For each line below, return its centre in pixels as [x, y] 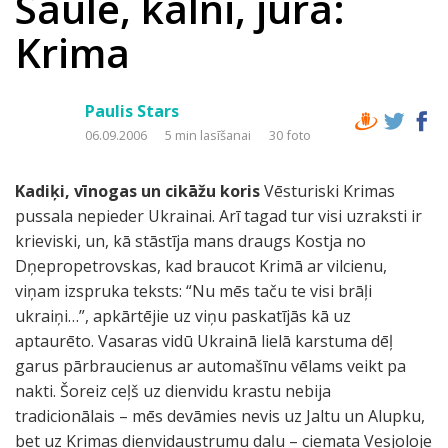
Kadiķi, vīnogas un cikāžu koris [137, 191]
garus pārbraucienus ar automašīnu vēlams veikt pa [210, 366]
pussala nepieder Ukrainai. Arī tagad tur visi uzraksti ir [218, 216]
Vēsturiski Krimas [327, 191]
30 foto [290, 135]
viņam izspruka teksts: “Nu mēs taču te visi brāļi [193, 291]
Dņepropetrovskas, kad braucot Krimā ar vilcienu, [201, 266]
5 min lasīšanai [209, 135]
